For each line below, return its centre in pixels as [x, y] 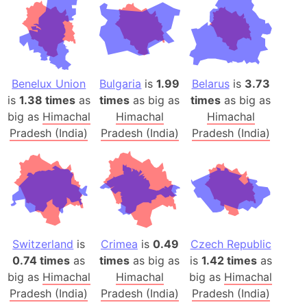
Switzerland [43, 244]
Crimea [119, 244]
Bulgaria [121, 83]
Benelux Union [49, 83]
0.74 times [41, 261]
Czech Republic [231, 244]
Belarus [210, 83]
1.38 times [47, 100]
